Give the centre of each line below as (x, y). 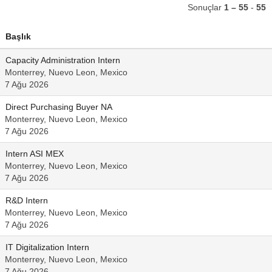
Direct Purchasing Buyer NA (59, 107)
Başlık (18, 36)
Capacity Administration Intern (63, 60)
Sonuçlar (206, 7)
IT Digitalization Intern (47, 247)
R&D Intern (27, 200)
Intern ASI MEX (35, 154)
